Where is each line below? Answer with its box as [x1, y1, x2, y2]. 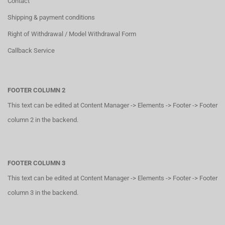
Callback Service [8, 47, 55, 54]
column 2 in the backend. [8, 116, 78, 124]
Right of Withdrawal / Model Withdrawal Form [8, 30, 136, 38]
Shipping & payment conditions [8, 14, 95, 21]
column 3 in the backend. [8, 189, 78, 196]
